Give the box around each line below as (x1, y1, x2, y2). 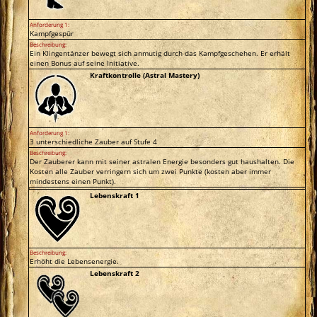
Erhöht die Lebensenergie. (30, 255, 120, 266)
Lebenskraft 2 (90, 267, 140, 278)
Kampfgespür (30, 28, 74, 38)
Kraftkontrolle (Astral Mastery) (90, 69, 200, 80)
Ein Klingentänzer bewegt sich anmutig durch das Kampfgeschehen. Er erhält (30, 47, 291, 58)
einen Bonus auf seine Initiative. (30, 57, 140, 68)
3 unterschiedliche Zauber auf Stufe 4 (30, 136, 158, 146)
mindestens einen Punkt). (30, 175, 117, 186)
